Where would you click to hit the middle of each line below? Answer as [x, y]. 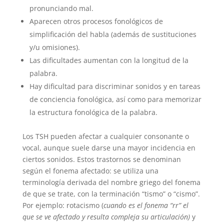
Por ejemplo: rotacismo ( [63, 205]
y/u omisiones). [54, 47]
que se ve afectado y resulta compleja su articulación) [107, 217]
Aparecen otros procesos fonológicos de [96, 21]
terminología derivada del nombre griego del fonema [111, 182]
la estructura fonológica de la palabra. [93, 112]
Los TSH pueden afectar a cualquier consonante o [105, 136]
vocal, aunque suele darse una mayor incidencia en [109, 148]
